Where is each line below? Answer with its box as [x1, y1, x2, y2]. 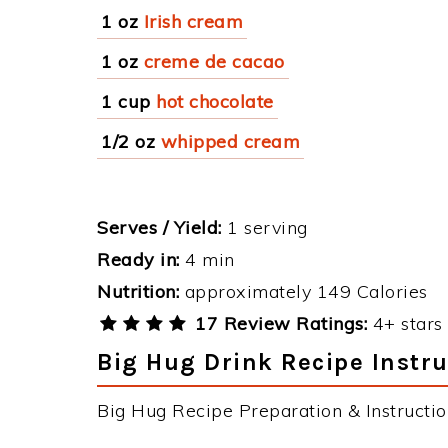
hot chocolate [156, 90, 274, 113]
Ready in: [97, 248, 180, 271]
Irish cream [143, 10, 243, 33]
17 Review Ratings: [189, 312, 368, 335]
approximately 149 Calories [179, 280, 428, 303]
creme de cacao [143, 50, 285, 73]
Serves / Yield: [97, 216, 222, 239]
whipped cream [160, 130, 300, 153]
